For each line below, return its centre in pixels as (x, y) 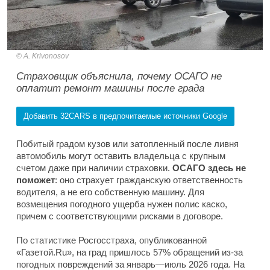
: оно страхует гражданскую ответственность (149, 180)
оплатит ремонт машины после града (110, 89)
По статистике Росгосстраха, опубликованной (111, 240)
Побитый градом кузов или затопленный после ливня (127, 144)
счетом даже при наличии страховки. (94, 168)
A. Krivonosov (46, 56)
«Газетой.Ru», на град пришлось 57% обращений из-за (130, 253)
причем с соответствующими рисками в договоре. (120, 216)
